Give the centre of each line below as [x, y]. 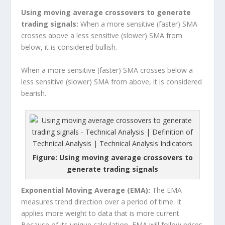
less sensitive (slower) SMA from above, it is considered [112, 81]
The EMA [166, 190]
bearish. [34, 93]
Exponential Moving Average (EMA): [86, 190]
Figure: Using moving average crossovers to [113, 157]
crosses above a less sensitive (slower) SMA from [102, 36]
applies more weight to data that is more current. [101, 213]
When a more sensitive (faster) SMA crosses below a [107, 70]
